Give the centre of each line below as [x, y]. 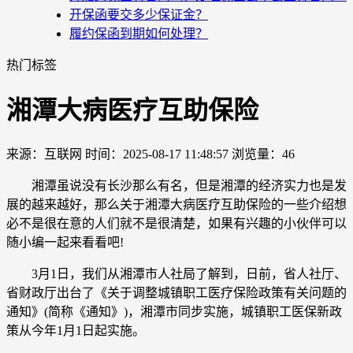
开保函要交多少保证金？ [139, 15]
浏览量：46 [263, 154]
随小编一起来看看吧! [65, 242]
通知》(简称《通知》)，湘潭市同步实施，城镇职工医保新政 [174, 311]
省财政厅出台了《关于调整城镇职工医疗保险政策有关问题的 [176, 292]
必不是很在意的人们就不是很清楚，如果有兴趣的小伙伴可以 [176, 223]
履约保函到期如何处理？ [139, 33]
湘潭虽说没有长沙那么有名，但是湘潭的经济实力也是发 [176, 185]
